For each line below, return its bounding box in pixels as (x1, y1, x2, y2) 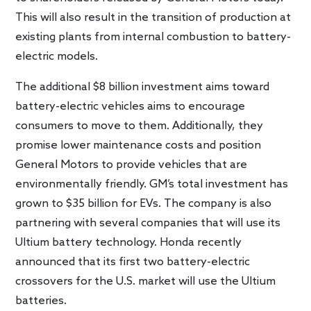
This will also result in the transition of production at (15, 10, 292, 24)
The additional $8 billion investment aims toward (15, 80, 270, 94)
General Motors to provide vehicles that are (15, 158, 248, 171)
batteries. (15, 294, 67, 308)
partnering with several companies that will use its (15, 216, 281, 230)
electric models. (15, 49, 99, 63)
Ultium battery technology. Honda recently (15, 235, 242, 249)
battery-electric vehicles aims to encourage (15, 99, 246, 113)
